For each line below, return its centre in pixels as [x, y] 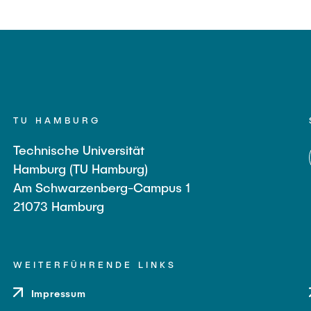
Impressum [58, 293]
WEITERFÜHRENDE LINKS [94, 264]
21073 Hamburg [58, 206]
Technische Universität [78, 150]
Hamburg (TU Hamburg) [80, 168]
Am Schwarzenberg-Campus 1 [101, 187]
